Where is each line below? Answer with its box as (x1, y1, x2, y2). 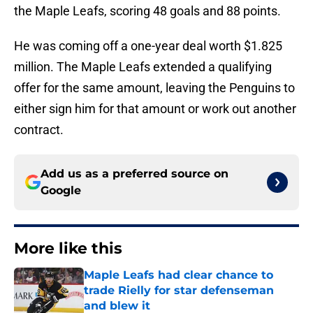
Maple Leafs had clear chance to (84, 268, 273, 282)
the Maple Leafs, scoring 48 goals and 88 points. (14, 3, 281, 19)
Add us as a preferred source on (41, 167, 228, 181)
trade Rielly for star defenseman (84, 284, 274, 298)
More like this (14, 239, 122, 259)
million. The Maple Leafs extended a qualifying (14, 59, 272, 75)
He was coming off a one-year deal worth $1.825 (14, 38, 282, 54)
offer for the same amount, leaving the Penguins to (14, 80, 295, 96)
